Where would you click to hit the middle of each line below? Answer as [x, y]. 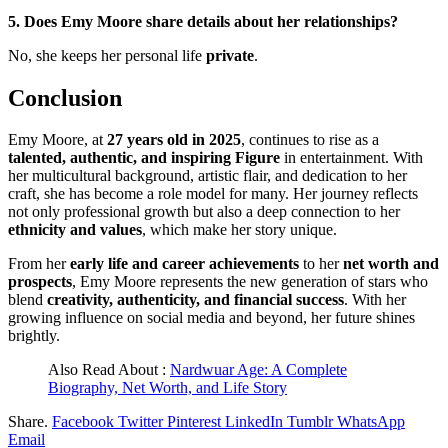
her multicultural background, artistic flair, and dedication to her [207, 176]
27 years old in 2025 [174, 140]
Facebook [83, 422]
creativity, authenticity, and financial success [195, 300]
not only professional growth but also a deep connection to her [204, 212]
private [230, 55]
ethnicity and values [75, 230]
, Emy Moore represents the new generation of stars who [250, 282]
